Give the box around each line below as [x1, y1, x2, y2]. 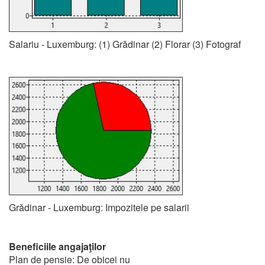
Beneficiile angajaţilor [9, 240, 106, 253]
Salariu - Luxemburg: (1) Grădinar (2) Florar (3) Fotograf [9, 37, 241, 51]
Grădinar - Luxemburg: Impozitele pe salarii [9, 201, 189, 214]
